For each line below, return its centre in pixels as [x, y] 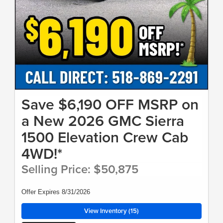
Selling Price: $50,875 [80, 169]
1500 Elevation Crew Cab [105, 137]
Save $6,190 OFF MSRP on [110, 104]
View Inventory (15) [111, 211]
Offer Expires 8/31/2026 [56, 192]
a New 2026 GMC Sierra [103, 120]
